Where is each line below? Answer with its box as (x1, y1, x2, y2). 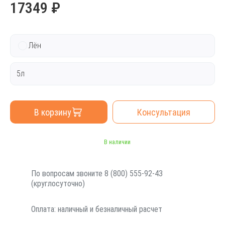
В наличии (103, 139, 131, 146)
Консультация (137, 106, 190, 118)
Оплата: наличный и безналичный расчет (31, 204, 162, 214)
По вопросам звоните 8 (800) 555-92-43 (31, 169, 163, 178)
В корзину (34, 106, 71, 118)
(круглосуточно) (31, 179, 85, 188)
